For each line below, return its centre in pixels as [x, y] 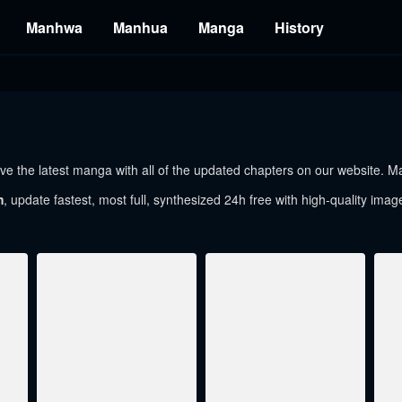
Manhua [140, 27]
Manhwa [54, 27]
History [299, 27]
